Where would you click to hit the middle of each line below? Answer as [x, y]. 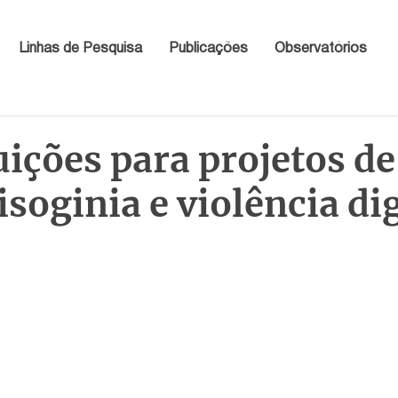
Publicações [208, 49]
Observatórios [320, 49]
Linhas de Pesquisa [80, 49]
